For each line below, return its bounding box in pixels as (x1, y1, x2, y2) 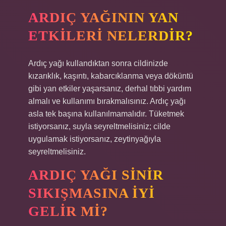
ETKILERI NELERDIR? (28, 28, 193, 43)
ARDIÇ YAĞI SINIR (28, 167, 163, 183)
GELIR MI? (28, 203, 108, 219)
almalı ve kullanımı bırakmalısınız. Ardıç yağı (28, 97, 186, 105)
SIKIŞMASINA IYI (28, 185, 155, 201)
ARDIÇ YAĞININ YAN (28, 10, 179, 25)
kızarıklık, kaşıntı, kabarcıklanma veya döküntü (28, 72, 193, 80)
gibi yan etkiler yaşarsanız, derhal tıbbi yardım (28, 84, 191, 93)
